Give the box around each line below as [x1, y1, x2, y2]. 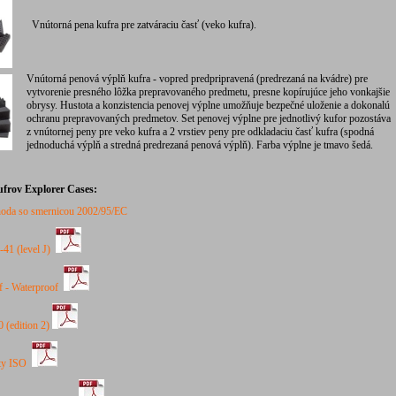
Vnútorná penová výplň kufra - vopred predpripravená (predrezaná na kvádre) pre [27, 72, 368, 85]
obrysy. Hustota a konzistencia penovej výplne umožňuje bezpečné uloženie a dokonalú [27, 99, 390, 111]
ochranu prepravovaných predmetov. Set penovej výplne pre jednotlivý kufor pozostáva [27, 112, 391, 125]
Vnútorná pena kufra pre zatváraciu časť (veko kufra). [27, 19, 256, 31]
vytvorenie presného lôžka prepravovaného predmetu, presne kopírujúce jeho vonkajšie [27, 86, 390, 98]
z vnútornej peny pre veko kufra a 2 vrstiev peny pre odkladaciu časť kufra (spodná [27, 126, 374, 138]
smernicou [31, 205, 74, 217]
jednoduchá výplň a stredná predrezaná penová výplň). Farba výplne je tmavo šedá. [27, 139, 373, 151]
